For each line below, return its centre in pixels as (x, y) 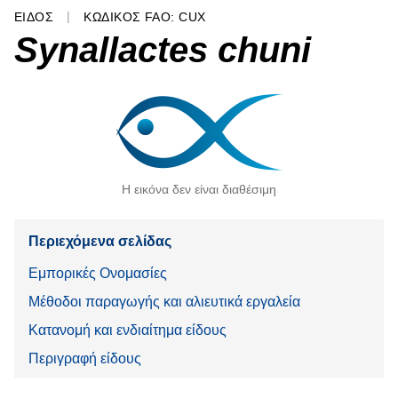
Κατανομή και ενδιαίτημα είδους (127, 330)
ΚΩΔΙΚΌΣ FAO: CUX (145, 17)
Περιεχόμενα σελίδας (100, 242)
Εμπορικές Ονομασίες (98, 273)
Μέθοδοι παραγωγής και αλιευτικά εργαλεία (164, 301)
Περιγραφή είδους (85, 358)
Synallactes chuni (163, 49)
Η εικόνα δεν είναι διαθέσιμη (199, 189)
